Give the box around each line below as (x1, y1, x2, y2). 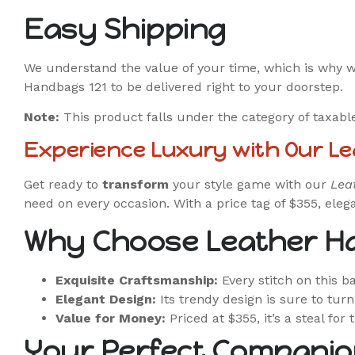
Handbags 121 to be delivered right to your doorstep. (24, 78, 343, 94)
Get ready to (24, 177, 102, 193)
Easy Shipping (24, 12, 227, 46)
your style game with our (169, 177, 330, 193)
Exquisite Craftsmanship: (55, 272, 218, 288)
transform (102, 177, 169, 193)
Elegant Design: (55, 291, 156, 307)
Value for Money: (55, 310, 166, 326)
